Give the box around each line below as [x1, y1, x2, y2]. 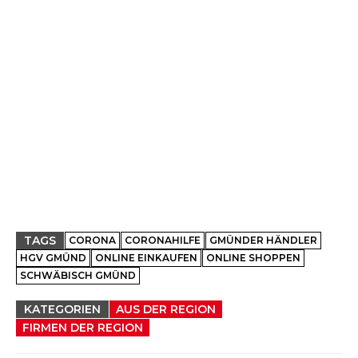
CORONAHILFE [125, 234, 201, 246]
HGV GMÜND [20, 252, 86, 264]
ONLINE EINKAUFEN [95, 252, 197, 264]
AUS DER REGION [116, 302, 216, 316]
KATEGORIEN [24, 302, 101, 316]
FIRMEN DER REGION [22, 320, 143, 335]
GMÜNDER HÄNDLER [209, 234, 317, 246]
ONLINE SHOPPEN [206, 252, 300, 264]
